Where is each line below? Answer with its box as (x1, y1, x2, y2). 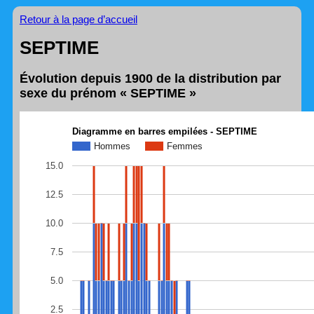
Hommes (93, 140, 130, 151)
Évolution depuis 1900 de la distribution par (19, 71, 281, 86)
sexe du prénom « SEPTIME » (19, 86, 196, 100)
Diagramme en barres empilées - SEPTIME (71, 125, 257, 137)
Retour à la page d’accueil (19, 13, 137, 25)
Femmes (166, 140, 203, 151)
